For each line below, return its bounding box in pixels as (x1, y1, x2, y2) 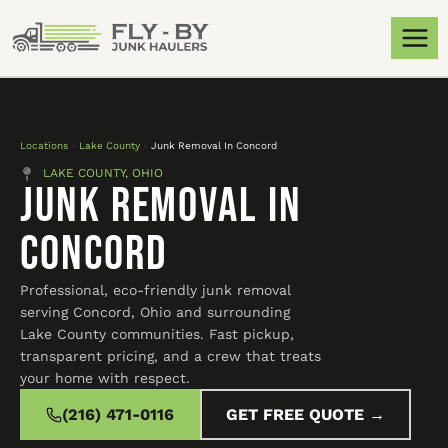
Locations (20, 140, 68, 151)
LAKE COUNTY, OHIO (42, 166, 163, 180)
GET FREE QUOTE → (226, 405, 385, 424)
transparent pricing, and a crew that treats (20, 348, 321, 364)
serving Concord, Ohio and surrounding (20, 304, 290, 320)
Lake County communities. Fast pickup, (20, 326, 294, 342)
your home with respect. (20, 370, 190, 386)
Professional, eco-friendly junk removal (20, 282, 291, 298)
